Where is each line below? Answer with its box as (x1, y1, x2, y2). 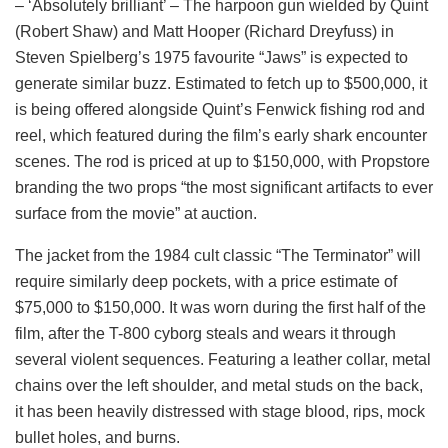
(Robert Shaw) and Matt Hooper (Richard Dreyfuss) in (15, 22, 394, 40)
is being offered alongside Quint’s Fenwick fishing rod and (15, 100, 425, 118)
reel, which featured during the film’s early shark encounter (15, 126, 427, 144)
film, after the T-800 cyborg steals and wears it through (15, 324, 396, 342)
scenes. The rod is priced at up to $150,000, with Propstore (15, 152, 430, 170)
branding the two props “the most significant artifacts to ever (15, 178, 433, 196)
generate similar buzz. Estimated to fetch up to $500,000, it (15, 74, 427, 92)
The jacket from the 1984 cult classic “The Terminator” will (15, 246, 421, 264)
